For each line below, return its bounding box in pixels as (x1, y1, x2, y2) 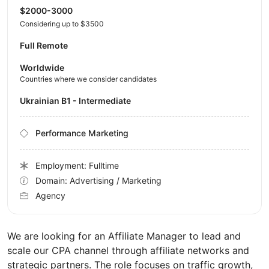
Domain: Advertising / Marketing (35, 175, 162, 186)
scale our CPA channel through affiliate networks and (7, 244, 249, 257)
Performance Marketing (35, 128, 128, 139)
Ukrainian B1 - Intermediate (26, 95, 131, 106)
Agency (35, 190, 65, 201)
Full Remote (20, 40, 68, 51)
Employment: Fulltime (35, 160, 119, 171)
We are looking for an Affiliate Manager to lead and (7, 230, 241, 243)
